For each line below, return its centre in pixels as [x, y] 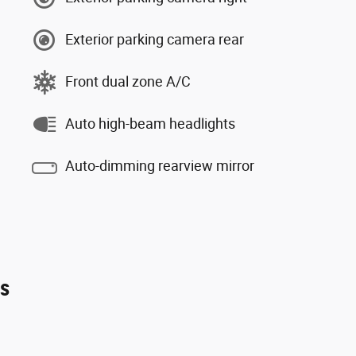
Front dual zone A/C [128, 81]
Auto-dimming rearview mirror [160, 166]
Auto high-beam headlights [150, 124]
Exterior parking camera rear [155, 39]
